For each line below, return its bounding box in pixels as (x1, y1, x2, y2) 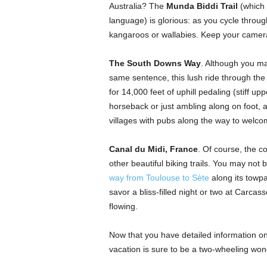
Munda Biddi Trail (166, 1, 238, 11)
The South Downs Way (108, 58, 201, 68)
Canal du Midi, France (108, 144, 198, 154)
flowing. (108, 201, 138, 211)
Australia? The (108, 1, 166, 11)
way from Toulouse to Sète (108, 173, 209, 182)
